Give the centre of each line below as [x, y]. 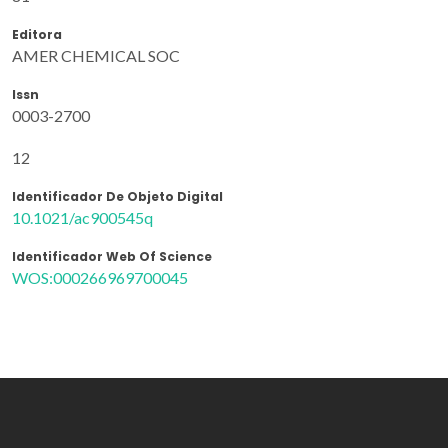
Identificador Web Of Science [112, 256]
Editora [37, 34]
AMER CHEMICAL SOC [96, 55]
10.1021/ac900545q [82, 217]
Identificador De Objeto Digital [117, 196]
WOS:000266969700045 [100, 277]
